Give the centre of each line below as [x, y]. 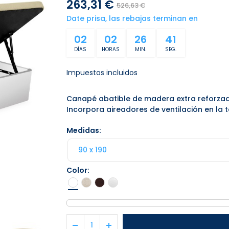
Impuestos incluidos [102, 73]
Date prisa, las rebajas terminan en [132, 18]
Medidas [83, 130]
